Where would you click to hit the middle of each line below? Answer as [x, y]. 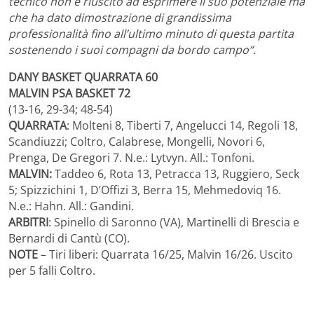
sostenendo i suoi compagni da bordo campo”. [134, 49]
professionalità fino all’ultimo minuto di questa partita [151, 33]
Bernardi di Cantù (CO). [69, 238]
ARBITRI [28, 222]
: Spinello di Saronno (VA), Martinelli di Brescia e [174, 222]
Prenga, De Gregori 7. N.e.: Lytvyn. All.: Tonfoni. [131, 157]
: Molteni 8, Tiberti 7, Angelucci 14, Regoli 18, [182, 125]
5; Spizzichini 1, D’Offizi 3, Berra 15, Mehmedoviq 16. [145, 190]
